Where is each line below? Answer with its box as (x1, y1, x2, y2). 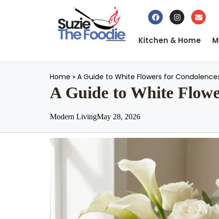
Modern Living (50, 112, 97, 121)
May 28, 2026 (97, 112, 140, 121)
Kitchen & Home (138, 35, 201, 45)
